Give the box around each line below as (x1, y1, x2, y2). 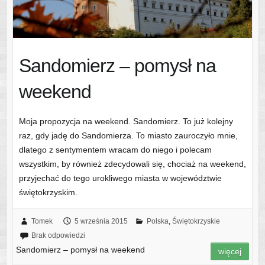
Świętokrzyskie (172, 216, 220, 225)
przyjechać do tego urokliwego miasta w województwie (18, 173, 222, 183)
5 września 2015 (74, 216, 128, 225)
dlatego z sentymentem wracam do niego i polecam (18, 144, 212, 154)
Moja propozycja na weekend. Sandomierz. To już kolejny (18, 116, 233, 126)
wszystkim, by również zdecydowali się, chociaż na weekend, (18, 159, 246, 169)
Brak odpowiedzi (31, 231, 85, 240)
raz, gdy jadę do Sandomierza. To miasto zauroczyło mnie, (18, 130, 238, 140)
